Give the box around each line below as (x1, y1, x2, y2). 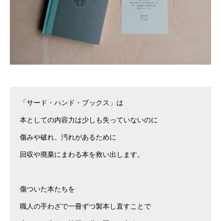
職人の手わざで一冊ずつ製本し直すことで (20, 202, 151, 211)
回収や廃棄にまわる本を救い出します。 (20, 150, 144, 159)
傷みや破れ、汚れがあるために (20, 133, 116, 142)
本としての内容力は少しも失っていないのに (20, 116, 158, 124)
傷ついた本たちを (20, 185, 75, 193)
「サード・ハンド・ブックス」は (20, 99, 123, 107)
